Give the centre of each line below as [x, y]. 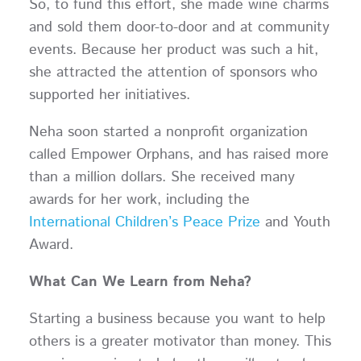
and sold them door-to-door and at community [179, 28]
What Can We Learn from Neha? [140, 282]
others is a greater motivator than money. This [180, 341]
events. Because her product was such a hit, [173, 50]
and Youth [295, 222]
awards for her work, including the [139, 199]
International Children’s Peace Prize [144, 222]
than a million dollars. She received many [162, 177]
